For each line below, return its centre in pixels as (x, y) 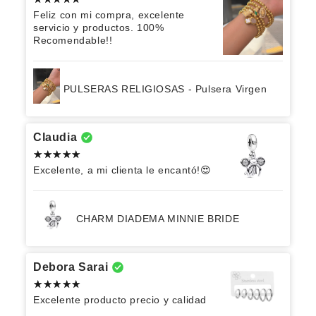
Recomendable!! (73, 41)
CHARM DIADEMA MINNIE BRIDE (158, 219)
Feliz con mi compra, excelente (109, 15)
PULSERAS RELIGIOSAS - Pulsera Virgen (165, 89)
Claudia (55, 138)
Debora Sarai (71, 267)
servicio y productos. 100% (99, 28)
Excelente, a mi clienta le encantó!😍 (122, 170)
